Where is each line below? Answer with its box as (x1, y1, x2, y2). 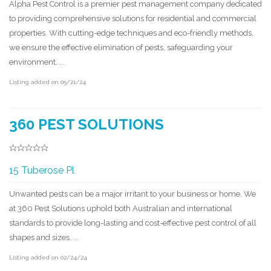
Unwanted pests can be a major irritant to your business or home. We (9, 189, 256, 198)
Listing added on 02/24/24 (9, 253, 87, 261)
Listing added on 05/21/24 (9, 78, 86, 85)
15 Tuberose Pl (9, 164, 74, 176)
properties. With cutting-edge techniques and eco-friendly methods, (9, 28, 253, 38)
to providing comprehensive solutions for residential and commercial (9, 13, 256, 23)
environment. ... (9, 57, 65, 67)
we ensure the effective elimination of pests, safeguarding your (9, 42, 233, 52)
